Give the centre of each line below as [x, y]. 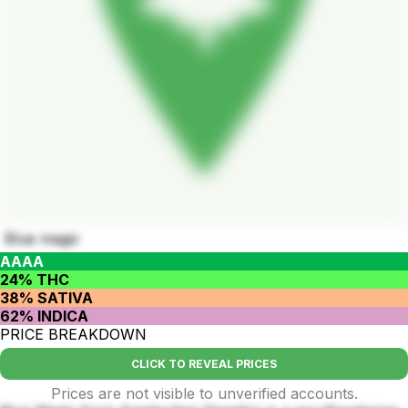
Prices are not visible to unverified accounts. [204, 393]
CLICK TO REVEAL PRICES [204, 363]
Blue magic [42, 238]
